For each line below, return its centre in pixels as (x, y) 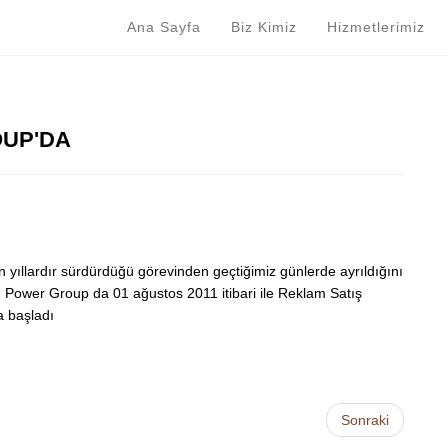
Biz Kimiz (266, 27)
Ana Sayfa (166, 27)
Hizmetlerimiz (378, 27)
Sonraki (365, 420)
